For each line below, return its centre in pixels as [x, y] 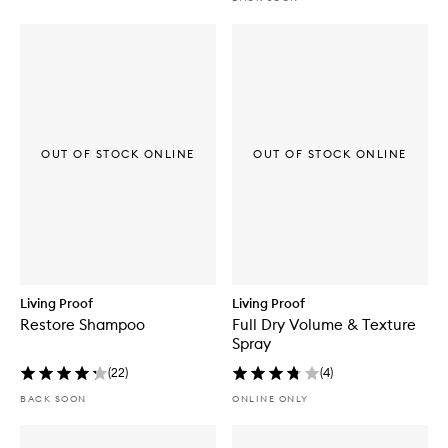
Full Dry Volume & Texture [324, 325]
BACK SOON [53, 399]
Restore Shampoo [82, 325]
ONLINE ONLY [270, 399]
